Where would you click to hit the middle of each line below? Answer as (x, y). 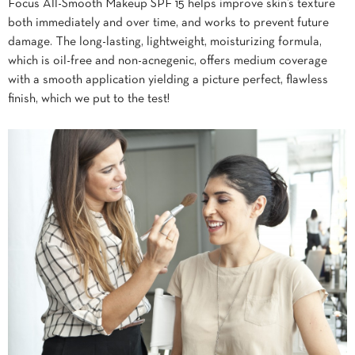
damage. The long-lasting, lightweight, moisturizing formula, (165, 42)
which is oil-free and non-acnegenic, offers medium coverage (168, 61)
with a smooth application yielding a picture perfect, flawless (168, 80)
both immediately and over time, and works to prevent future (168, 23)
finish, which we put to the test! (89, 99)
